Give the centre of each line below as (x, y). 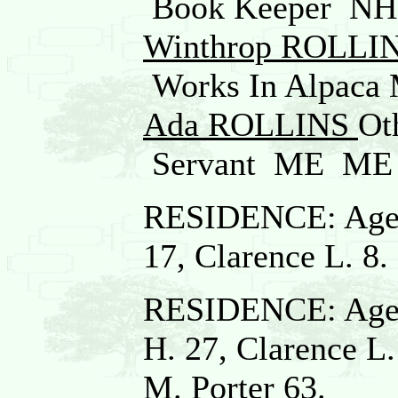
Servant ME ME (268, 163)
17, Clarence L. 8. (266, 256)
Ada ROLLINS (251, 124)
